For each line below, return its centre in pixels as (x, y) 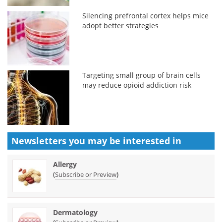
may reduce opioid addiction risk (137, 85)
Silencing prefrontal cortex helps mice (146, 15)
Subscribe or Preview (86, 174)
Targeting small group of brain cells (142, 75)
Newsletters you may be (67, 140)
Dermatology (75, 212)
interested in (152, 140)
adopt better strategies (121, 25)
